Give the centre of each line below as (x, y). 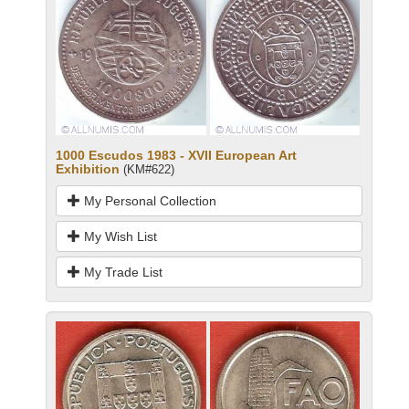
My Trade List (121, 272)
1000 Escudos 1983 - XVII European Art (176, 155)
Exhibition (88, 168)
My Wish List (119, 236)
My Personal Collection (148, 200)
